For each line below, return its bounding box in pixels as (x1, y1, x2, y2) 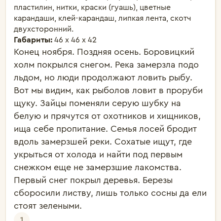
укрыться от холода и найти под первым (14, 150, 183, 159)
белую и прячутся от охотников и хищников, (14, 111, 201, 120)
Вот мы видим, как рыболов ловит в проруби (14, 86, 203, 95)
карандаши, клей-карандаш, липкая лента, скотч (14, 14, 191, 22)
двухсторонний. (14, 25, 74, 33)
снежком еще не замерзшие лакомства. (14, 163, 182, 172)
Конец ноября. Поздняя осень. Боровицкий (14, 47, 194, 56)
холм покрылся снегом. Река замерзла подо (14, 60, 199, 69)
